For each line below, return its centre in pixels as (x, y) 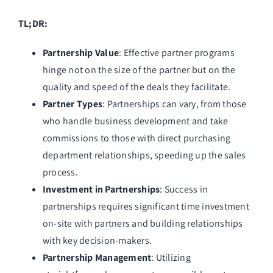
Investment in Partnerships (101, 190)
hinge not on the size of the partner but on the (139, 70)
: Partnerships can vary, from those (175, 104)
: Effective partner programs (177, 53)
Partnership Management (97, 258)
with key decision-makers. (97, 241)
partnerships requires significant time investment (146, 207)
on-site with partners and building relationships (143, 224)
